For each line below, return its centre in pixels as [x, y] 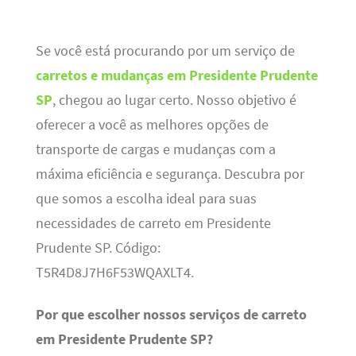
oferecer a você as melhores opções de [152, 124]
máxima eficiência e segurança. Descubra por [170, 174]
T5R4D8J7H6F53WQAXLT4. [114, 272]
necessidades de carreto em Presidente [153, 223]
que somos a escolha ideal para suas [146, 198]
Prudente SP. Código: [98, 248]
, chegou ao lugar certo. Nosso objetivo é [174, 100]
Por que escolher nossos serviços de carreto [171, 315]
